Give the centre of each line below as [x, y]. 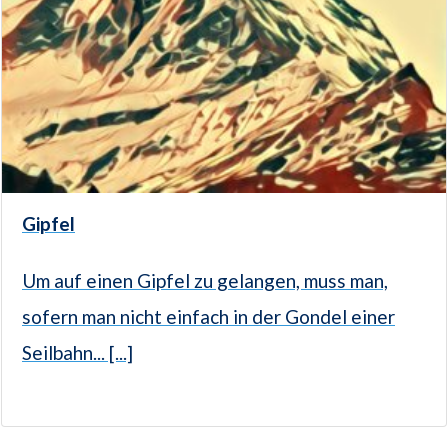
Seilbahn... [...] [77, 353]
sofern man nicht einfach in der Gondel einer [208, 317]
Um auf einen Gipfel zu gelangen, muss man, [205, 281]
